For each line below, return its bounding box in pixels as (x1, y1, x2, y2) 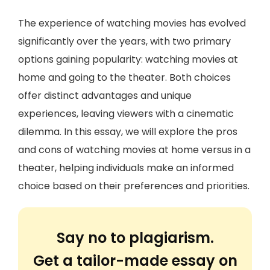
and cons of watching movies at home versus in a (18, 143, 251, 157)
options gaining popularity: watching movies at (18, 52, 238, 66)
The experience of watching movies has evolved (18, 16, 246, 30)
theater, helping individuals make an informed (18, 161, 234, 175)
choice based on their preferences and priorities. (18, 179, 250, 193)
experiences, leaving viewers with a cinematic (18, 107, 234, 121)
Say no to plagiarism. (56, 228, 214, 248)
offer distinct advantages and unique (18, 89, 192, 102)
